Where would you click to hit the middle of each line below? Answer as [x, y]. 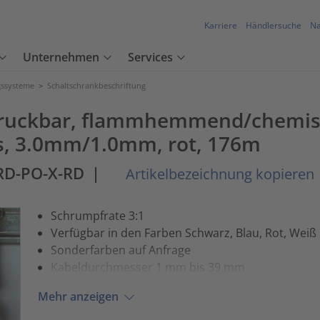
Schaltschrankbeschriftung [96, 85]
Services [150, 57]
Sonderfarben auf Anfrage [120, 250]
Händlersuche [274, 26]
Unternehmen [61, 57]
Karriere [221, 26]
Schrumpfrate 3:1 [97, 215]
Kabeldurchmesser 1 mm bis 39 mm [147, 267]
